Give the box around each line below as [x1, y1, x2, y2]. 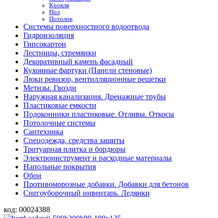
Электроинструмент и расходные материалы [23, 154, 172, 162]
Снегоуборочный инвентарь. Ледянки [23, 189, 150, 197]
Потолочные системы [23, 119, 95, 127]
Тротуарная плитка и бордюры [23, 145, 126, 153]
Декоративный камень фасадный [23, 57, 133, 66]
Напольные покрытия [23, 163, 96, 171]
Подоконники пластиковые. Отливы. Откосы [23, 110, 174, 118]
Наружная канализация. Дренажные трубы [23, 92, 166, 101]
